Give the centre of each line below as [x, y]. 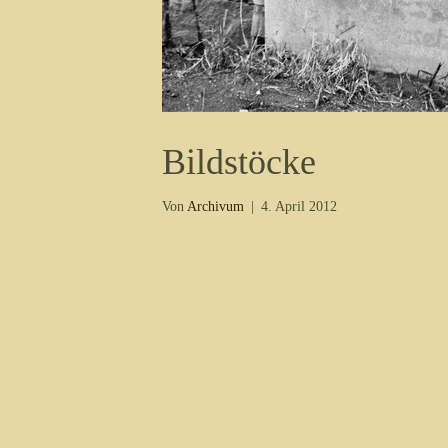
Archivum [215, 206]
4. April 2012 [299, 206]
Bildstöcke [239, 162]
